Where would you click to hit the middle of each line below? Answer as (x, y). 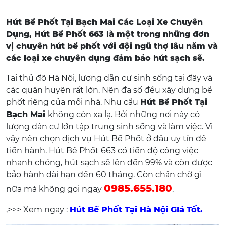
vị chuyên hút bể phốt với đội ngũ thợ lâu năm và (112, 46)
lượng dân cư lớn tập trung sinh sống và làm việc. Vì (109, 126)
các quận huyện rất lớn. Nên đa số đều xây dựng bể (109, 90)
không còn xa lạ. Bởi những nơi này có (124, 114)
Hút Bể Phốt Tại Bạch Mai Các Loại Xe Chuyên (104, 22)
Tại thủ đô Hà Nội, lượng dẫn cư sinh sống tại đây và (109, 78)
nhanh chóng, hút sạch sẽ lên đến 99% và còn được (109, 162)
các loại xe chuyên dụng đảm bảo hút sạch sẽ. (105, 58)
